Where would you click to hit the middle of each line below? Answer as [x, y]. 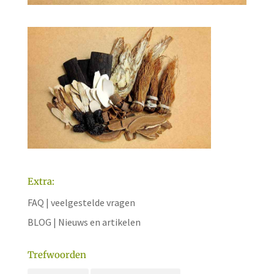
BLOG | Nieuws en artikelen [84, 222]
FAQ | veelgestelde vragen [81, 203]
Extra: [41, 182]
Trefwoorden [57, 255]
